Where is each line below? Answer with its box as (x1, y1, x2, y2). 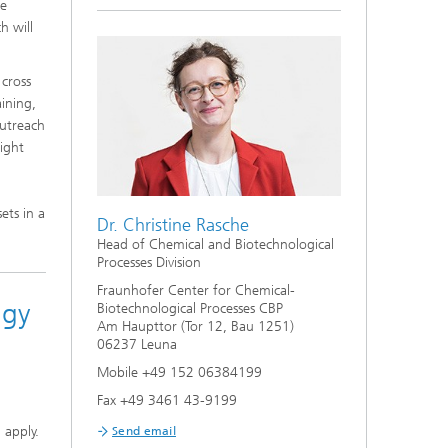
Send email (112, 424, 176, 439)
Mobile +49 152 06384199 (97, 364, 262, 382)
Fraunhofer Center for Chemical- (97, 282, 295, 300)
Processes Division (97, 254, 201, 272)
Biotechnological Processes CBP (97, 300, 283, 318)
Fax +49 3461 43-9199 (97, 392, 237, 410)
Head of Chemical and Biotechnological (97, 236, 334, 254)
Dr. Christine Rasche (97, 214, 249, 237)
